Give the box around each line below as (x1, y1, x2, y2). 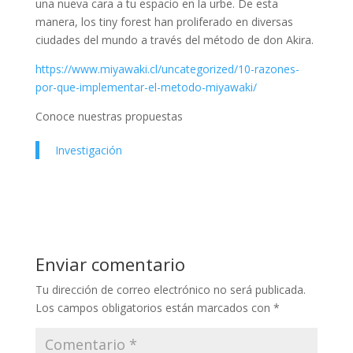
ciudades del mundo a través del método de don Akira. (35, 32, 314, 48)
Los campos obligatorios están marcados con (35, 300, 273, 316)
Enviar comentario (35, 252, 185, 277)
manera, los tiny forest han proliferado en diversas (35, 14, 293, 30)
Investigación (54, 143, 122, 158)
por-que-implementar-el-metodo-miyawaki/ (35, 80, 257, 95)
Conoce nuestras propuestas (35, 109, 183, 124)
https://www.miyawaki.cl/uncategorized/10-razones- (35, 61, 299, 77)
